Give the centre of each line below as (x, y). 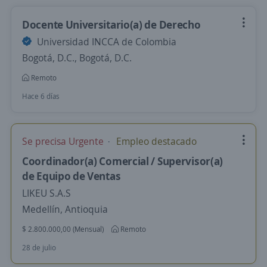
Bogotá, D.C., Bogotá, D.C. (77, 58)
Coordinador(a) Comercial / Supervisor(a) (123, 161)
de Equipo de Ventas (72, 176)
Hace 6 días (41, 96)
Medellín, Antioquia (65, 209)
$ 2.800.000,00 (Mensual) (63, 229)
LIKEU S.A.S (46, 193)
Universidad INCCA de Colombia (105, 42)
